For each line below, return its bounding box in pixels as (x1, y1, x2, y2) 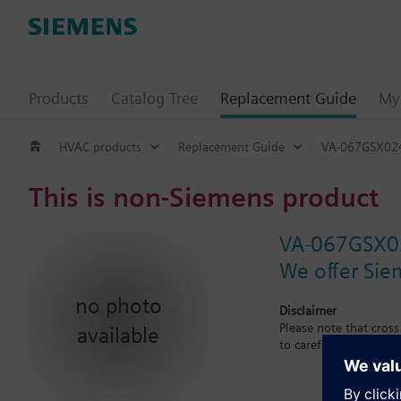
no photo (74, 292, 162, 319)
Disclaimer (279, 303, 337, 318)
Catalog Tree (111, 89, 198, 107)
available (77, 321, 159, 348)
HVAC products (59, 139, 141, 154)
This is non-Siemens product (29, 180, 379, 213)
